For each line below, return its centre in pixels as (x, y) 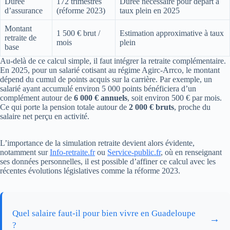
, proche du (192, 107)
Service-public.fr (134, 152)
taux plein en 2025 (150, 10)
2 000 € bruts (151, 107)
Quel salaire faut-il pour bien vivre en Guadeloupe (104, 213)
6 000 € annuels (101, 98)
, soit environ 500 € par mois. (175, 98)
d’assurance (24, 10)
